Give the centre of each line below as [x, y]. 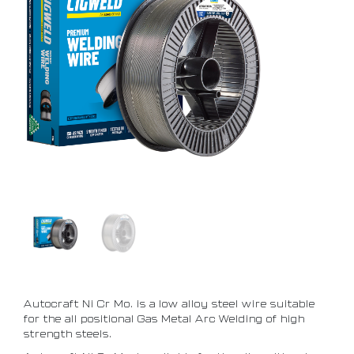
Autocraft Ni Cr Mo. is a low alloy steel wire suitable [169, 304]
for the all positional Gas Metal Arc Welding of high [164, 319]
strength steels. [68, 334]
